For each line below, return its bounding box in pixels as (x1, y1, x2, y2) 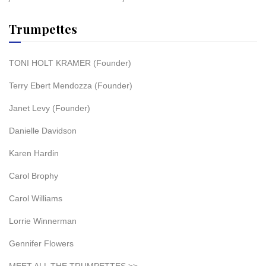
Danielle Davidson (9, 126, 77, 135)
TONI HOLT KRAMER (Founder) (9, 58, 131, 68)
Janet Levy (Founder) (9, 103, 90, 113)
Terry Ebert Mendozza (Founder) (9, 81, 132, 90)
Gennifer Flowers (9, 239, 74, 248)
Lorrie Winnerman (9, 216, 77, 226)
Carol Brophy (9, 171, 58, 180)
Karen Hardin (9, 148, 59, 158)
